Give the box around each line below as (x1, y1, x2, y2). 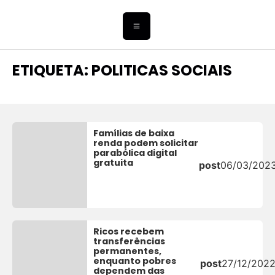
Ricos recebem (93, 225, 165, 238)
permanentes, (93, 245, 162, 258)
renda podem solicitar (93, 137, 199, 150)
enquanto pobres (93, 255, 177, 268)
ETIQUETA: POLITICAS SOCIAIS (12, 60, 232, 81)
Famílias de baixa (93, 127, 175, 140)
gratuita (93, 157, 134, 169)
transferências (93, 235, 166, 248)
